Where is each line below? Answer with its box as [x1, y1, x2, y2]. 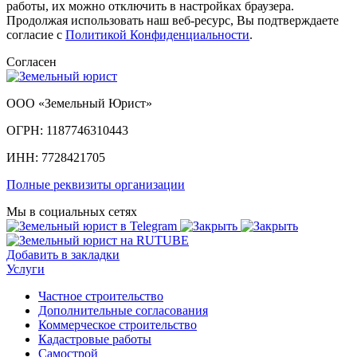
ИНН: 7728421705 [6, 151, 105, 165]
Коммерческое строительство [38, 318, 197, 332]
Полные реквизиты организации [6, 178, 185, 192]
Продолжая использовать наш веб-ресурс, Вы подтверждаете [6, 14, 339, 28]
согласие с [6, 28, 65, 42]
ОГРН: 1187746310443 [6, 124, 128, 138]
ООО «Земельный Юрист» [6, 96, 152, 111]
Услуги [6, 262, 45, 277]
